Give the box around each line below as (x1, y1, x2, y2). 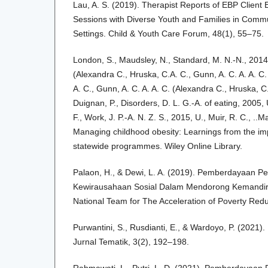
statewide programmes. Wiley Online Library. (73, 141, 242, 151)
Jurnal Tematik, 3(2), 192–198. (73, 236, 189, 246)
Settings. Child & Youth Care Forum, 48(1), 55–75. (73, 28, 264, 38)
